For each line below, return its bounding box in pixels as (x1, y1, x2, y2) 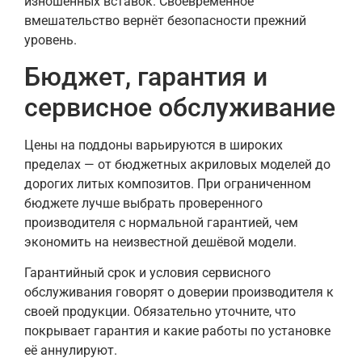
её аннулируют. (24, 343, 117, 359)
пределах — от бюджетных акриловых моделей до (24, 156, 330, 172)
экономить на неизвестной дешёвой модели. (24, 234, 297, 250)
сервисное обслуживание (24, 91, 335, 123)
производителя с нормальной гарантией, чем (24, 214, 298, 230)
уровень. (24, 32, 77, 48)
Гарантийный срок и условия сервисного (24, 265, 271, 281)
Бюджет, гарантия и (24, 61, 267, 92)
